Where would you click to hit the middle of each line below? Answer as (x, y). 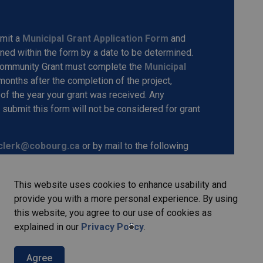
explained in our (48, 227)
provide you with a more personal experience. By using (126, 199)
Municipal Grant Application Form (95, 38)
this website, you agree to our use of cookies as (113, 213)
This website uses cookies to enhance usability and (120, 185)
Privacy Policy (112, 227)
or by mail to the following (134, 146)
